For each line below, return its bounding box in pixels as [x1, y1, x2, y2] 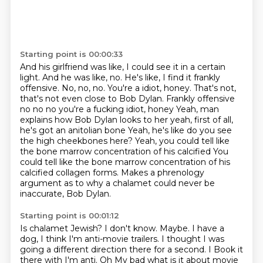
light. [19, 72, 42, 83]
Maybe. [159, 223, 192, 234]
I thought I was [161, 234, 224, 244]
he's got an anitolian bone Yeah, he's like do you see [19, 125, 232, 136]
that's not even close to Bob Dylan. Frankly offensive [19, 93, 235, 104]
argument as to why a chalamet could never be [19, 178, 215, 188]
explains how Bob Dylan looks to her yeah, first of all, [19, 114, 233, 125]
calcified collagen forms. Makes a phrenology [19, 167, 204, 178]
